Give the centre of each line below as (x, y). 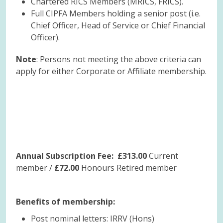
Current (164, 156)
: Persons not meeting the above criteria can (119, 59)
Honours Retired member (129, 168)
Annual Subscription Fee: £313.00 (82, 156)
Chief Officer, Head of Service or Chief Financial (118, 25)
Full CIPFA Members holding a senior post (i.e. (116, 13)
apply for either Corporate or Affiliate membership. (111, 71)
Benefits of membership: (65, 202)
